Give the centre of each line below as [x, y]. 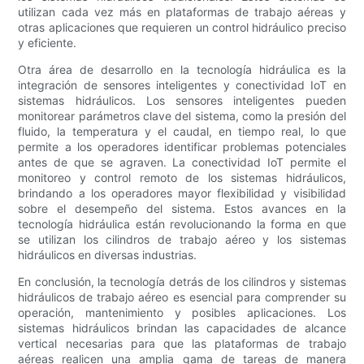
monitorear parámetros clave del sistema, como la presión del [182, 116]
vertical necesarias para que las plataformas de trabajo [182, 344]
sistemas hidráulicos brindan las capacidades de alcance [182, 328]
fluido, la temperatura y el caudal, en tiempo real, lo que [182, 132]
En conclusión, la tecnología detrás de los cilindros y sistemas [182, 282]
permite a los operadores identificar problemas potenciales [182, 147]
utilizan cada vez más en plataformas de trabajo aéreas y [182, 12]
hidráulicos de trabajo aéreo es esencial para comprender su [182, 297]
